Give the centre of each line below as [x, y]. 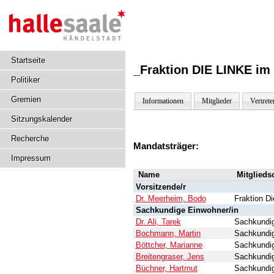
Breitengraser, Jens [170, 257]
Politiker [25, 80]
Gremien [26, 99]
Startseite [28, 60]
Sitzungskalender [42, 119]
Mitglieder [217, 101]
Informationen [163, 101]
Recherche [30, 139]
